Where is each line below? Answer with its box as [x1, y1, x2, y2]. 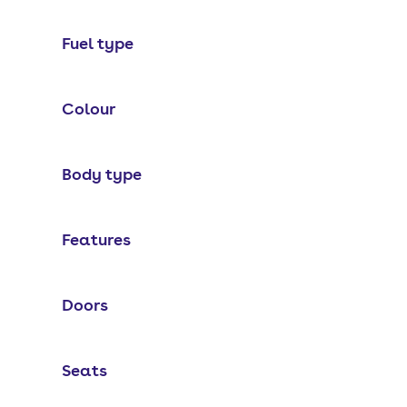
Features [62, 230, 131, 249]
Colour [62, 99, 115, 118]
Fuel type [62, 34, 134, 53]
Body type [62, 164, 142, 184]
